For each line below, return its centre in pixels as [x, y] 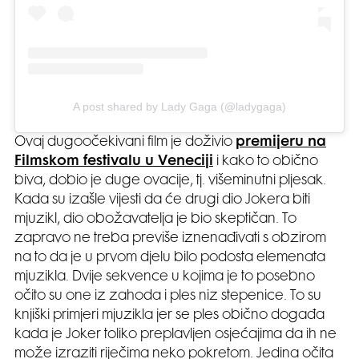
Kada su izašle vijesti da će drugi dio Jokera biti [162, 200]
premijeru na [281, 142]
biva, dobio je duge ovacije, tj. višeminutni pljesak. [170, 181]
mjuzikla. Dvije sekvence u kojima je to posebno [165, 277]
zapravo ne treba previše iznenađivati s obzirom [170, 238]
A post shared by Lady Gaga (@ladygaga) [179, 106]
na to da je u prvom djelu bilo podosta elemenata [170, 258]
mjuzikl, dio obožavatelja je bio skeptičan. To [155, 219]
